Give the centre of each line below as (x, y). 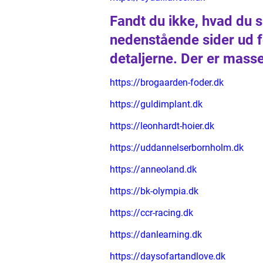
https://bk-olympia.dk (154, 191)
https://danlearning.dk (156, 235)
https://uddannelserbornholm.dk (177, 148)
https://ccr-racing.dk (151, 213)
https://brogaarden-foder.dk (167, 82)
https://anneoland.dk (153, 169)
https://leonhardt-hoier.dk (162, 126)
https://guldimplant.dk (156, 104)
